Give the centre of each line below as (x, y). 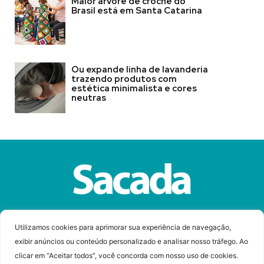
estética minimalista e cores (134, 88)
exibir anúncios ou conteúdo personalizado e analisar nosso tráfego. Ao (131, 241)
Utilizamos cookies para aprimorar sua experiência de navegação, (123, 227)
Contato (200, 217)
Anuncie (160, 217)
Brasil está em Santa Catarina (136, 10)
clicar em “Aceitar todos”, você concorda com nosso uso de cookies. (126, 255)
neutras (89, 98)
